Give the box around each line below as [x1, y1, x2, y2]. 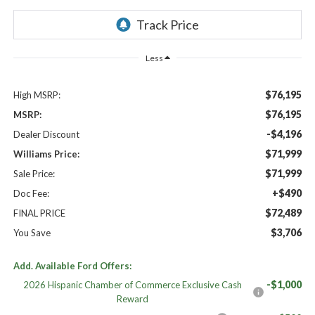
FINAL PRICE [13, 207, 65, 219]
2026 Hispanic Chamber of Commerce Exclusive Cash [23, 278, 243, 290]
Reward [117, 292, 149, 304]
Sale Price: [13, 167, 55, 179]
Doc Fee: [13, 187, 49, 199]
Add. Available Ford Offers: [13, 259, 131, 271]
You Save [13, 226, 51, 238]
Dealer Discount [13, 128, 79, 140]
